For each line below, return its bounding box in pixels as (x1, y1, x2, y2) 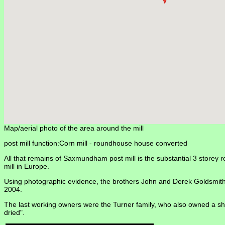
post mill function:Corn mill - (4, 139, 94, 148)
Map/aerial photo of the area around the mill (4, 124, 144, 133)
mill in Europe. (4, 162, 49, 171)
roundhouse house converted (94, 139, 187, 148)
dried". (4, 208, 25, 217)
